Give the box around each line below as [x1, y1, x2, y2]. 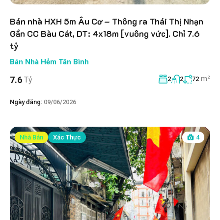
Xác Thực [53, 133, 81, 141]
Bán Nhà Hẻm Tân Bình [10, 57, 89, 66]
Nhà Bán [20, 133, 43, 141]
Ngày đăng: [10, 98, 42, 106]
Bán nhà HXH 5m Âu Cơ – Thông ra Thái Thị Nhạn [10, 15, 203, 27]
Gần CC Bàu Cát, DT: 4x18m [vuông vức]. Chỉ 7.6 [10, 27, 200, 39]
